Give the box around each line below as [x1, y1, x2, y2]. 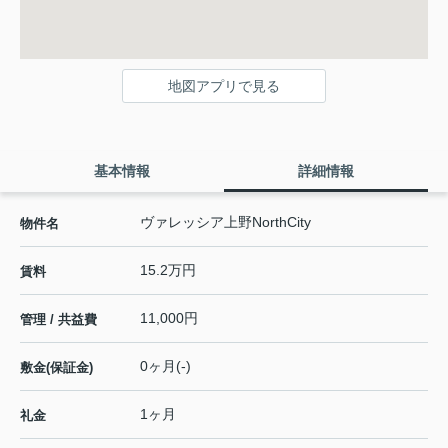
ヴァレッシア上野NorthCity [140, 213, 311, 230]
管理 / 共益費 [20, 311, 97, 327]
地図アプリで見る [168, 77, 280, 94]
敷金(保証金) [20, 359, 93, 375]
